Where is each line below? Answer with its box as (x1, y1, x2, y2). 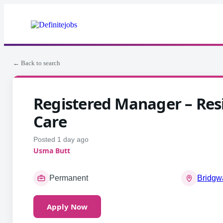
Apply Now (47, 202, 88, 212)
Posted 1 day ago (33, 135, 89, 143)
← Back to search (13, 59, 60, 67)
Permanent (49, 174, 88, 182)
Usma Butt (33, 146, 70, 155)
